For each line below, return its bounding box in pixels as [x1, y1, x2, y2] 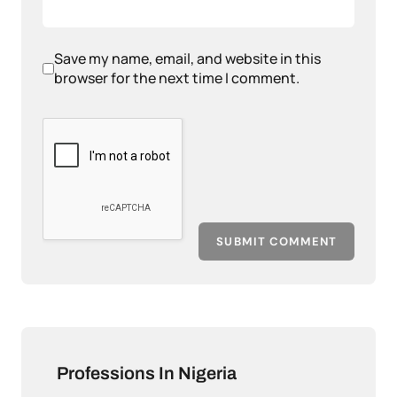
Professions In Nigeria [57, 363, 237, 384]
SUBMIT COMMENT [216, 234, 337, 250]
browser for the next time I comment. [54, 68, 300, 89]
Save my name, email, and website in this [54, 49, 321, 69]
